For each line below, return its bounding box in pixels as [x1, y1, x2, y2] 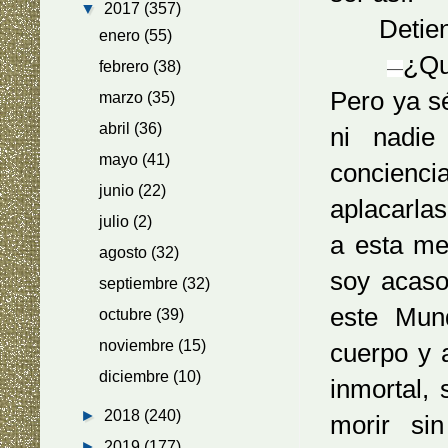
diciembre [99, 368, 174, 385]
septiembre [99, 275, 183, 292]
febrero [99, 58, 154, 75]
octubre [99, 306, 157, 323]
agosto [99, 244, 152, 261]
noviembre [99, 337, 179, 354]
